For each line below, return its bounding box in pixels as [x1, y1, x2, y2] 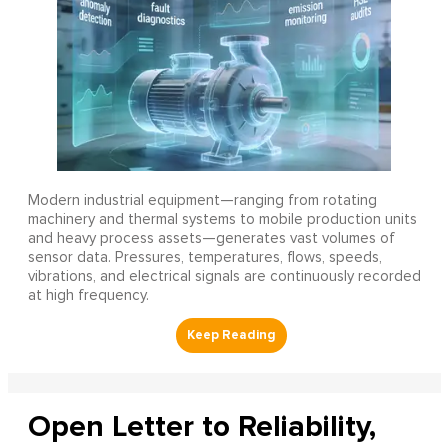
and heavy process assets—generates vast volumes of [27, 230, 395, 246]
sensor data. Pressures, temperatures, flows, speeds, [27, 249, 382, 265]
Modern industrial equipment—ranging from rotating [27, 192, 377, 208]
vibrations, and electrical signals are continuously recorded [27, 268, 421, 284]
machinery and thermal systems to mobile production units [27, 211, 417, 227]
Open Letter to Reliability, [27, 407, 376, 445]
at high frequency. [27, 287, 149, 303]
